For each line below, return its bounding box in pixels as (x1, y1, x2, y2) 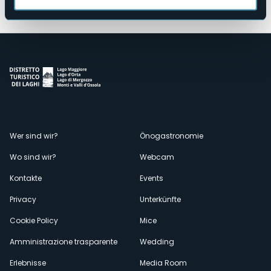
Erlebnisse (10, 258, 46, 268)
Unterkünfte (140, 194, 181, 204)
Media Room (140, 258, 187, 268)
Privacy (10, 194, 36, 204)
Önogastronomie (140, 131, 203, 141)
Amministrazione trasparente (10, 237, 117, 247)
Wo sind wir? (10, 152, 56, 162)
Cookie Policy (10, 215, 58, 226)
